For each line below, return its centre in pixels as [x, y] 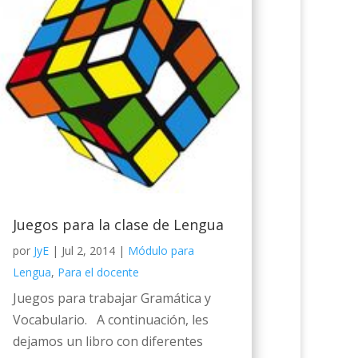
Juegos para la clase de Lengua [118, 225]
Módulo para [161, 251]
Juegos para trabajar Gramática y [111, 298]
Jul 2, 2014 [88, 251]
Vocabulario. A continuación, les [110, 320]
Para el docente [98, 272]
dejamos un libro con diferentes [107, 342]
